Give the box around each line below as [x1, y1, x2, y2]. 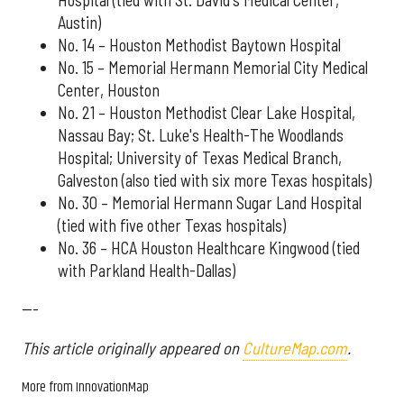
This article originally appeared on [22, 338, 243, 359]
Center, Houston [58, 79, 160, 100]
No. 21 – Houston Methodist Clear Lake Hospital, [58, 102, 355, 123]
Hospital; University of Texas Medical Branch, [58, 147, 342, 168]
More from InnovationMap [22, 375, 149, 399]
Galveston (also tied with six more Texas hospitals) [58, 170, 372, 190]
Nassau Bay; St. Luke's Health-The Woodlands [58, 124, 344, 145]
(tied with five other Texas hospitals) [58, 215, 286, 235]
